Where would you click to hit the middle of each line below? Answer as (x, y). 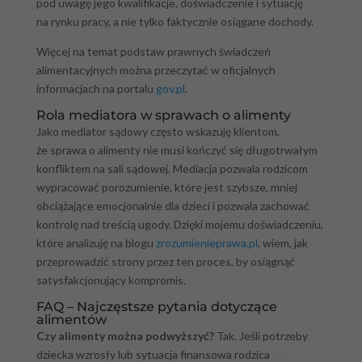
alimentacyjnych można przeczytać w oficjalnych (156, 70)
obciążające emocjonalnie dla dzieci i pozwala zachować (173, 206)
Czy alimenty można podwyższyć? (125, 336)
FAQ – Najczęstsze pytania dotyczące (156, 307)
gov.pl (170, 89)
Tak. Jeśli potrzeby (261, 336)
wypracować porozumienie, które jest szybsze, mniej (166, 187)
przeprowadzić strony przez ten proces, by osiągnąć (165, 262)
